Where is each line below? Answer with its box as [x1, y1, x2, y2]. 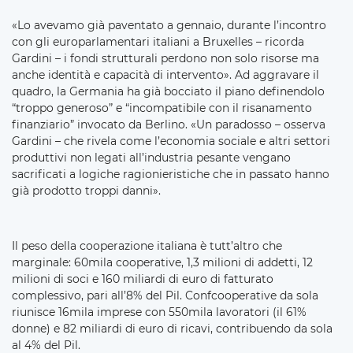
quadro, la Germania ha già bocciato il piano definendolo [12, 84, 325, 98]
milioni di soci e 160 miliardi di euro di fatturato [12, 271, 273, 286]
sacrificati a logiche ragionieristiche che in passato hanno [12, 166, 329, 181]
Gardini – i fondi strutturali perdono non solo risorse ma [12, 50, 319, 65]
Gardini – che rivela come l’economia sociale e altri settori [12, 133, 330, 148]
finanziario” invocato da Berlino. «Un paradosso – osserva [12, 117, 325, 132]
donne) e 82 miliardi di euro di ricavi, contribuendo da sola [12, 321, 333, 336]
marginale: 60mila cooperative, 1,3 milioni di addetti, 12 [12, 255, 313, 269]
